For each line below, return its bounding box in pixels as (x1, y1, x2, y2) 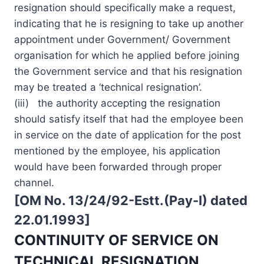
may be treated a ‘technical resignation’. (14, 81, 202, 93)
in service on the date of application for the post (14, 128, 241, 141)
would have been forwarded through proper (14, 160, 222, 173)
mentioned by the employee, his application (14, 144, 220, 157)
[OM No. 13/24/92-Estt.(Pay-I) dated (14, 192, 247, 208)
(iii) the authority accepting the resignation (14, 97, 220, 109)
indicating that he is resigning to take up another (14, 17, 243, 29)
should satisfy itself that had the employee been (14, 113, 243, 125)
